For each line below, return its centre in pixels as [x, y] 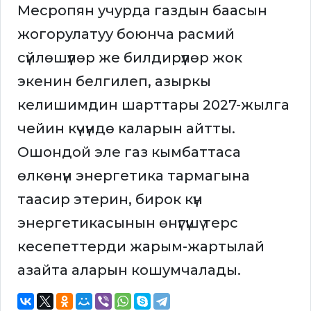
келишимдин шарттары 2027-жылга [153, 105]
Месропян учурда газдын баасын [142, 11]
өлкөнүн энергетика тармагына [134, 176]
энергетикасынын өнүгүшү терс [128, 223]
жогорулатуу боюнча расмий [126, 34]
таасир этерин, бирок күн [110, 200]
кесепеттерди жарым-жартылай [141, 247]
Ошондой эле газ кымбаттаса [129, 152]
